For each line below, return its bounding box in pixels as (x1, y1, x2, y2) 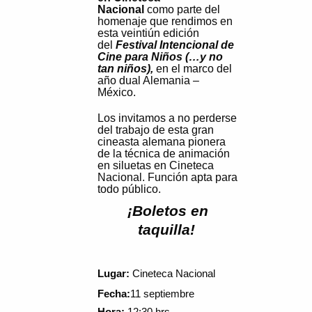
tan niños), (97, 63, 156, 75)
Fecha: (97, 288, 130, 299)
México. (97, 86, 136, 98)
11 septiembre (130, 288, 197, 299)
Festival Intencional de (116, 39, 234, 51)
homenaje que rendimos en (97, 15, 233, 27)
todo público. (97, 183, 161, 195)
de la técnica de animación (97, 148, 230, 159)
